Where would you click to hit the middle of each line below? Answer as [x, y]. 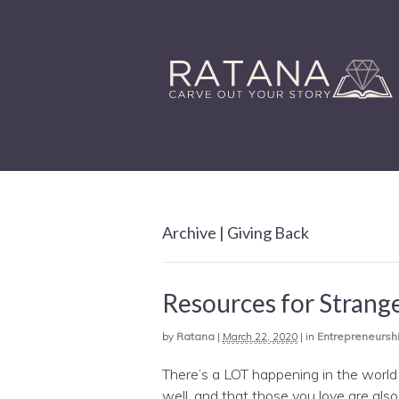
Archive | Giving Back [236, 232]
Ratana [195, 336]
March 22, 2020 [260, 336]
